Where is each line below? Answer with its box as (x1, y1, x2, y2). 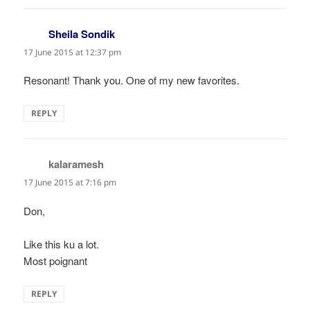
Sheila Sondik (48, 26, 116, 42)
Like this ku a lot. (24, 236, 100, 251)
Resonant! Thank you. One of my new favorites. (24, 73, 240, 88)
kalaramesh (48, 156, 104, 172)
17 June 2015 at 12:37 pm (24, 46, 122, 59)
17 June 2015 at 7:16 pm (24, 176, 117, 189)
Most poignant (24, 253, 88, 268)
